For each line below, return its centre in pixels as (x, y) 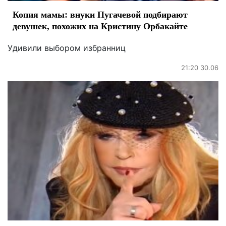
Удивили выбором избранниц (67, 48)
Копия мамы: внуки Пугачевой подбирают (100, 14)
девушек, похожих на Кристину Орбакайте (100, 26)
